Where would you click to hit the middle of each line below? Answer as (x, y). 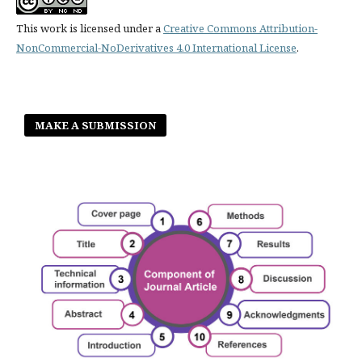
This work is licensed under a (89, 29)
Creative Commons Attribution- (240, 29)
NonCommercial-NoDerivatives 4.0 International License (156, 48)
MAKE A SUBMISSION (96, 126)
